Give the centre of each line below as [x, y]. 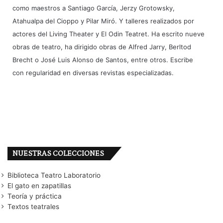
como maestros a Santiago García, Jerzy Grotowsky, [94, 8]
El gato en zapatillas [39, 186]
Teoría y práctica [35, 196]
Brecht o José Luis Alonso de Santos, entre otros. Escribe [103, 60]
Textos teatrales [33, 207]
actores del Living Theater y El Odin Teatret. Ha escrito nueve [109, 34]
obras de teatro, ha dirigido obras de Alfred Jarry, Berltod [102, 47]
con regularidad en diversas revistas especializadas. [93, 73]
